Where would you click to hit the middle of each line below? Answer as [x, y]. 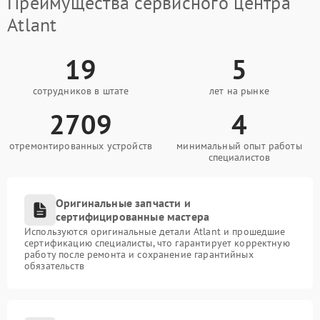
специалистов [239, 157]
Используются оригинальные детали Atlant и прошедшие [155, 231]
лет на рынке [239, 90]
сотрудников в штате [81, 90]
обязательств [54, 265]
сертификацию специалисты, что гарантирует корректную [157, 242]
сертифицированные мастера [133, 216]
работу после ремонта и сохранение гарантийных [139, 254]
